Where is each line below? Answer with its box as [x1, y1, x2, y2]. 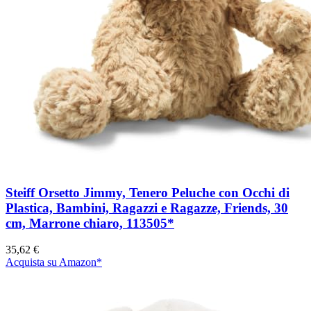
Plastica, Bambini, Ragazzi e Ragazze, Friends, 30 [6, 200, 288, 215]
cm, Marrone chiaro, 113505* [6, 215, 174, 230]
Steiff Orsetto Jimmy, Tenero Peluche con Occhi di [6, 185, 289, 200]
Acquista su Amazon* [6, 256, 102, 269]
